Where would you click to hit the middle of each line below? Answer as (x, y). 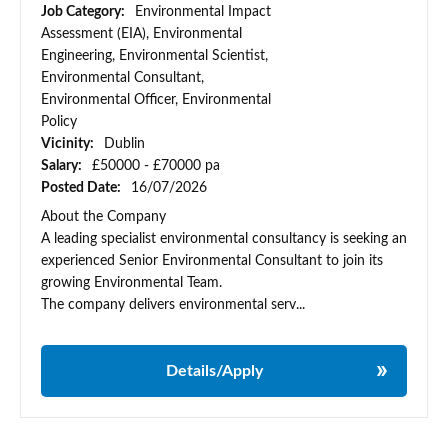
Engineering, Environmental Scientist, (154, 56)
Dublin (124, 144)
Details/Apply (214, 371)
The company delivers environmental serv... (173, 305)
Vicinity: (69, 144)
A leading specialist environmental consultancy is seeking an (224, 239)
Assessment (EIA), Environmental (141, 34)
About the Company (103, 217)
